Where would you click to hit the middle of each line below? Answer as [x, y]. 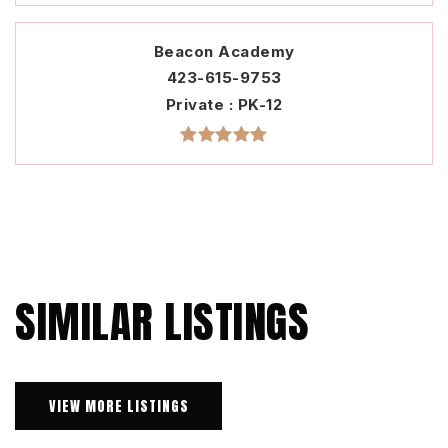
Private [197, 105]
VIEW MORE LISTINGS [118, 406]
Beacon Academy [224, 52]
